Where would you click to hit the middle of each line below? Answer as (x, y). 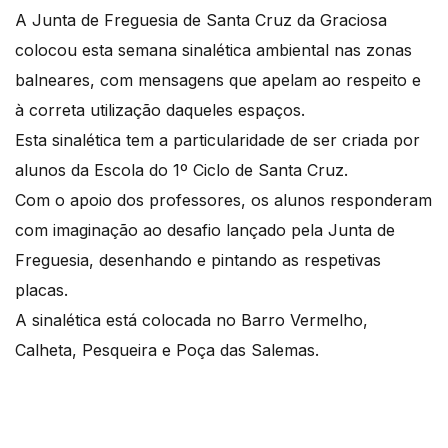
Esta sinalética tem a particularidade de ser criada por (217, 140)
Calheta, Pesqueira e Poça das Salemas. (167, 350)
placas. (44, 290)
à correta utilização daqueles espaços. (162, 110)
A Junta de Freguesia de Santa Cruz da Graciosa (201, 20)
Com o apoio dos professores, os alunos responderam (223, 200)
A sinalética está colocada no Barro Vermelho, (191, 320)
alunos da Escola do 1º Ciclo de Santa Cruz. (181, 170)
